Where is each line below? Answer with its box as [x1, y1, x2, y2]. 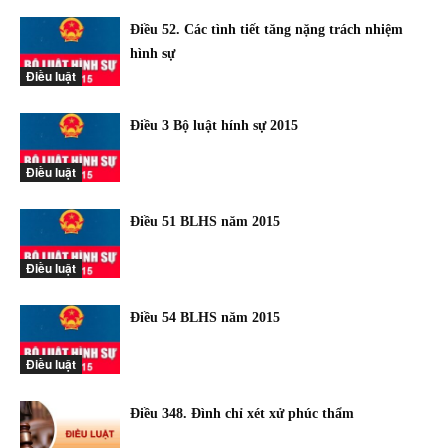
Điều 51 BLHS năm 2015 [130, 214, 280, 229]
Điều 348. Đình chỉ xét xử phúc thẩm [130, 406, 354, 421]
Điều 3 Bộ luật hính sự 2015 [130, 118, 298, 133]
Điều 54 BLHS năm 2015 [130, 310, 280, 325]
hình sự [130, 46, 175, 61]
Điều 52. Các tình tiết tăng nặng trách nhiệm [130, 22, 403, 37]
